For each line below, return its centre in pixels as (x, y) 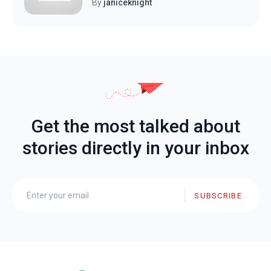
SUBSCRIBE (218, 195)
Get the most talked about (135, 126)
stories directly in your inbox (135, 148)
